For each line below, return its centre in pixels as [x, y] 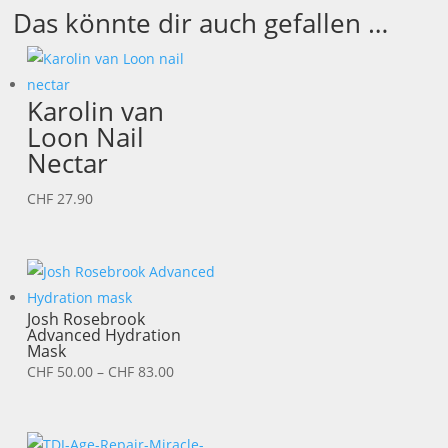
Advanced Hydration [104, 335]
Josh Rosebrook [86, 319]
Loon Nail [86, 137]
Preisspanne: [217, 371]
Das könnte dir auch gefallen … [201, 23]
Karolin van [96, 111]
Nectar [68, 163]
